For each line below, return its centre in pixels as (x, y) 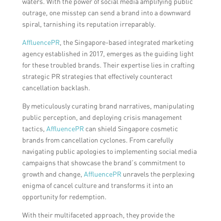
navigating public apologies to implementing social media (109, 151)
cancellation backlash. (56, 87)
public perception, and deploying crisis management (102, 117)
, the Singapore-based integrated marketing (127, 42)
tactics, (34, 128)
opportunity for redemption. (64, 196)
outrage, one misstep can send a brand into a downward (106, 12)
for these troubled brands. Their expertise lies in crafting (108, 65)
